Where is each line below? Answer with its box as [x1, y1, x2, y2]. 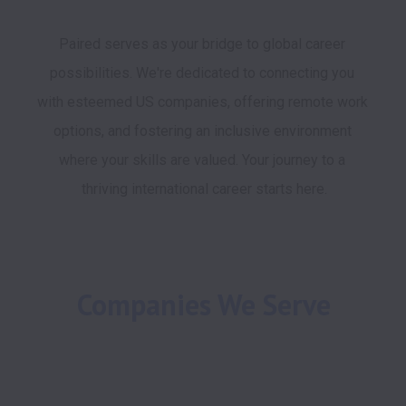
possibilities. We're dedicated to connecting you [50, 64, 354, 82]
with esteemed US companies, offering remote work [37, 93, 368, 111]
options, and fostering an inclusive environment [53, 122, 352, 140]
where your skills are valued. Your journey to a [59, 151, 345, 169]
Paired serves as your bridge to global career [59, 35, 345, 53]
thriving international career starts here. [81, 180, 327, 198]
